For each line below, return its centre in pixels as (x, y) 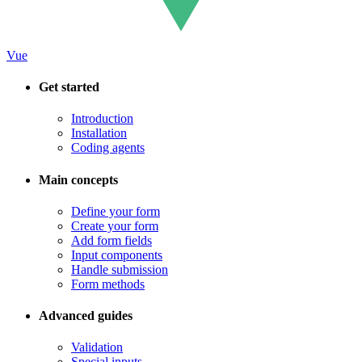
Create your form (115, 225)
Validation (97, 347)
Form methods (108, 284)
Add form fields (112, 240)
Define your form (116, 211)
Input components (117, 255)
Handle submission (120, 269)
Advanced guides (86, 316)
